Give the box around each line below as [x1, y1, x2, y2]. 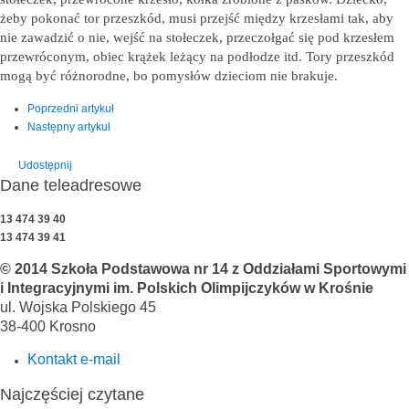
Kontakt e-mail [27, 351, 121, 367]
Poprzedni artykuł [27, 101, 114, 115]
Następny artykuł [27, 120, 110, 133]
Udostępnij [18, 158, 72, 172]
